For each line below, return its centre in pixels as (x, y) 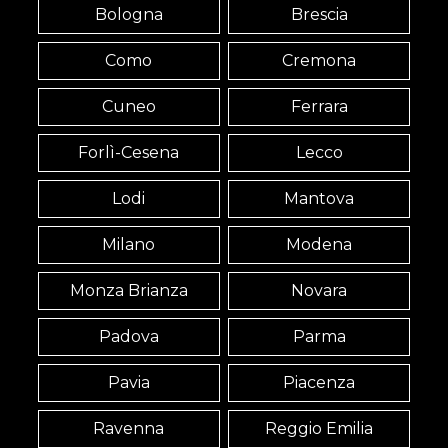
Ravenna (129, 429)
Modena (319, 245)
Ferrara (319, 107)
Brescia (319, 15)
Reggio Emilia (319, 429)
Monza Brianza (128, 291)
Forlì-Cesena (129, 153)
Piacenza (319, 383)
